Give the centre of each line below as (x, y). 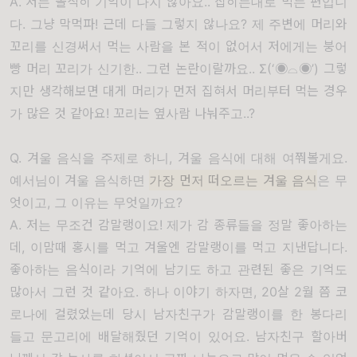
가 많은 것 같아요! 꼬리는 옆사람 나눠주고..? (134, 113)
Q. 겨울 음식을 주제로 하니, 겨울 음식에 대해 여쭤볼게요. (178, 158)
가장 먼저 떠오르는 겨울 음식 (233, 180)
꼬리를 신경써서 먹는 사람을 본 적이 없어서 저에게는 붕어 (178, 46)
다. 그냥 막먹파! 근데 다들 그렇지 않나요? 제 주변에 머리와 (178, 24)
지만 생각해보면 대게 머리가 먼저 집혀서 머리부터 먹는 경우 (178, 91)
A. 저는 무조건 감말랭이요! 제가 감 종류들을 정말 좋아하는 (178, 225)
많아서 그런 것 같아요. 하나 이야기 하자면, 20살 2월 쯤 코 (178, 292)
